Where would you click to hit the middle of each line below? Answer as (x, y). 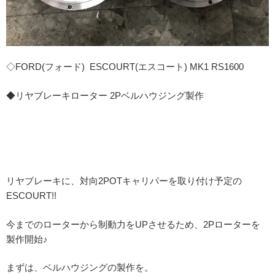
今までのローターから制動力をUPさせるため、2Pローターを (133, 224)
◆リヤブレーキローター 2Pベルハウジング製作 (105, 95)
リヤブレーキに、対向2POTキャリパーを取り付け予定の (124, 181)
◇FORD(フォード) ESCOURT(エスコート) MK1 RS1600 (125, 67)
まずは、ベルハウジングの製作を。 (80, 268)
